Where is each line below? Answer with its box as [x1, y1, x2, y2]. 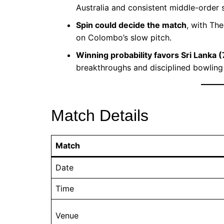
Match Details [51, 106, 148, 124]
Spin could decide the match [76, 19, 186, 30]
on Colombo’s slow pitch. [76, 32, 171, 42]
